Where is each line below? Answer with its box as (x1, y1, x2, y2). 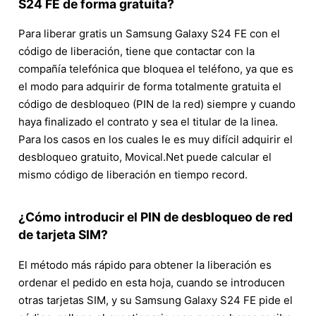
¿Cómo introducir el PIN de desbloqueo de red (18, 209, 293, 225)
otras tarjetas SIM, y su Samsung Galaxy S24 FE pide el (18, 293, 293, 307)
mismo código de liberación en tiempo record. (18, 168, 248, 182)
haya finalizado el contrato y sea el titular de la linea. (18, 115, 278, 129)
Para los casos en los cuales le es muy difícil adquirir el (18, 133, 293, 147)
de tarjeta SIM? (18, 227, 108, 243)
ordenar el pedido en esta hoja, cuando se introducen (18, 275, 285, 289)
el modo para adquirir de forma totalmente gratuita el (18, 80, 281, 94)
